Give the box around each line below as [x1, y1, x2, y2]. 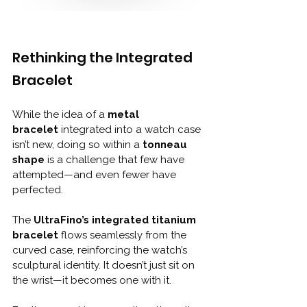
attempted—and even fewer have [12, 168, 179, 181]
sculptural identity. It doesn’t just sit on [12, 258, 197, 271]
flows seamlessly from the [58, 228, 189, 241]
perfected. [12, 183, 63, 196]
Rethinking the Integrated [12, 47, 195, 67]
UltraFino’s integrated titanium [34, 213, 199, 226]
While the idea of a [12, 108, 108, 121]
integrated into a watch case [58, 123, 204, 136]
